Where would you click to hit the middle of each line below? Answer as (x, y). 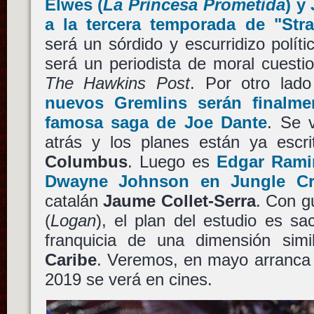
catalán (74, 200)
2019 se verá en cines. (128, 279)
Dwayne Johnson (117, 181)
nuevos (79, 102)
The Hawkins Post (117, 83)
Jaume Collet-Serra (179, 200)
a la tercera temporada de (159, 24)
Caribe (70, 259)
